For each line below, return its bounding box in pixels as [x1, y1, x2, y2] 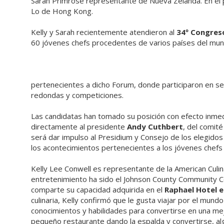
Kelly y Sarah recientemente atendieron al [31, 27, 176, 37]
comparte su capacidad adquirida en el [31, 184, 164, 194]
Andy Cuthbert [127, 121, 183, 131]
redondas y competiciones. [31, 90, 123, 100]
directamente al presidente [31, 121, 127, 131]
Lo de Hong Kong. [31, 6, 93, 16]
